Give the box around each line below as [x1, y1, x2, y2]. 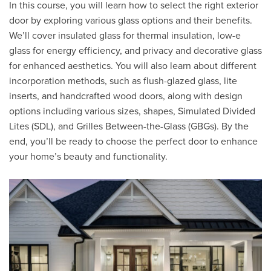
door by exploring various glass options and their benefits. [9, 15, 252, 27]
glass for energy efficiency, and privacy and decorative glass [9, 45, 262, 57]
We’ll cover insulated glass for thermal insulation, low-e [9, 30, 241, 42]
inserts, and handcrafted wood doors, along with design [9, 90, 243, 103]
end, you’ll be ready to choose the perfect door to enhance [9, 135, 258, 148]
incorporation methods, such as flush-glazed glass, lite [9, 75, 237, 88]
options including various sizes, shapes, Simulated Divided [9, 105, 255, 118]
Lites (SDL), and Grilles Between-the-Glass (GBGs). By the [9, 120, 249, 133]
